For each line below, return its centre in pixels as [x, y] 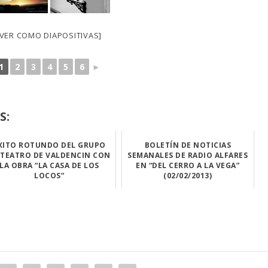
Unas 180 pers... [49, 191]
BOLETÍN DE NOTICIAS [188, 145]
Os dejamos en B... [188, 191]
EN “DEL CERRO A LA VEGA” [188, 165]
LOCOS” [49, 176]
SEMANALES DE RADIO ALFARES [188, 155]
